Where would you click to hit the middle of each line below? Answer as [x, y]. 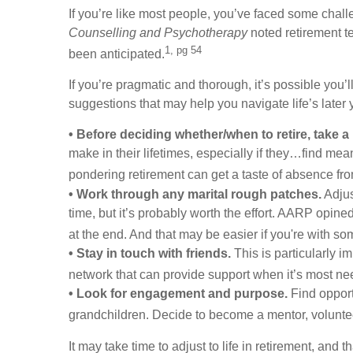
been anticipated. [117, 54]
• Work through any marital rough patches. [195, 194]
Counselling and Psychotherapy [158, 33]
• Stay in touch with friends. [150, 253]
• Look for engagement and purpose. [178, 294]
